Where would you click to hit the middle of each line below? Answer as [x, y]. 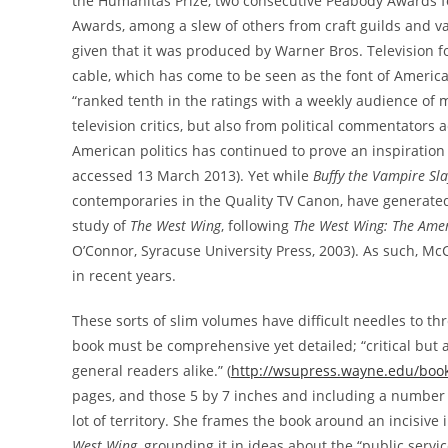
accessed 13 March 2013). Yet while [192, 175]
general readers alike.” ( [151, 370]
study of [101, 225]
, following [257, 225]
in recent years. [124, 275]
